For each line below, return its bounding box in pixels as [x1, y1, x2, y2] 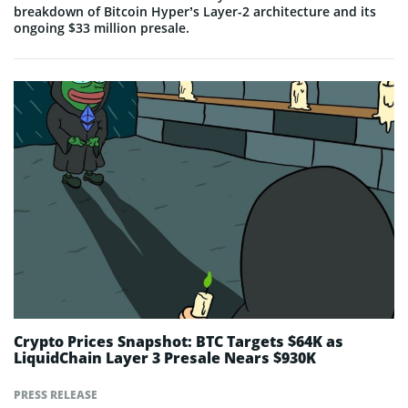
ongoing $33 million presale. [14, 18, 189, 36]
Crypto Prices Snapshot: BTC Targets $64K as [14, 331, 343, 352]
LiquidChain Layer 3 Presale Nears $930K [14, 347, 316, 368]
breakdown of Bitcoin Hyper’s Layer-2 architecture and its [14, 2, 376, 20]
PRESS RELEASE [14, 386, 97, 403]
